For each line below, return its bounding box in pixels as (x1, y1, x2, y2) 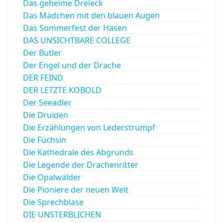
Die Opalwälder (23, 171, 81, 183)
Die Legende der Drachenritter (23, 159, 138, 170)
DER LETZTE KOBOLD (23, 84, 102, 96)
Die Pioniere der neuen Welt (23, 184, 128, 195)
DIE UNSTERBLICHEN (23, 209, 101, 220)
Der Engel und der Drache (23, 59, 121, 71)
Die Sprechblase (23, 196, 84, 208)
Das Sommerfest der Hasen (23, 22, 127, 33)
